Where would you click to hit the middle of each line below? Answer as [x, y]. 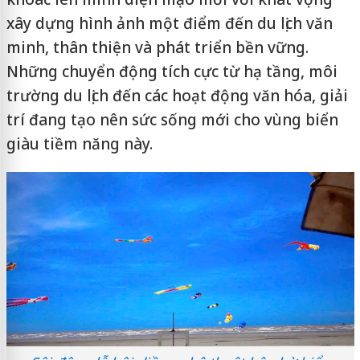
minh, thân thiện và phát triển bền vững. [157, 47]
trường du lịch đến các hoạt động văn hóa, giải [177, 96]
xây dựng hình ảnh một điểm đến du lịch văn [169, 23]
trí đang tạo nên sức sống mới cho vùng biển [172, 120]
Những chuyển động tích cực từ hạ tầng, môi [172, 72]
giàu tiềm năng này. [79, 144]
